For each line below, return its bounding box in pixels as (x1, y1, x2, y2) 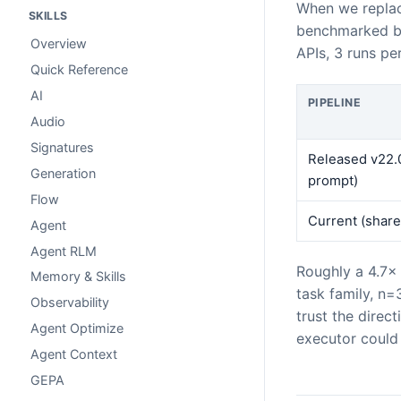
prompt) (307, 172, 358, 189)
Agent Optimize (30, 320, 124, 337)
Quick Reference (30, 62, 128, 78)
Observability (30, 294, 109, 311)
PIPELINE (307, 95, 362, 109)
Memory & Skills (30, 269, 126, 285)
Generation (30, 165, 96, 181)
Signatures (30, 139, 94, 155)
